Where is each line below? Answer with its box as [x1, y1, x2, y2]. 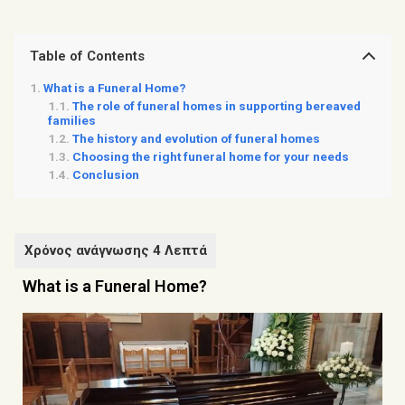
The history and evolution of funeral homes [72, 130, 320, 146]
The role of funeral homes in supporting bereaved [72, 98, 361, 113]
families [48, 112, 96, 127]
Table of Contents [30, 47, 145, 64]
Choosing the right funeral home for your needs [72, 148, 349, 164]
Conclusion [72, 166, 139, 182]
